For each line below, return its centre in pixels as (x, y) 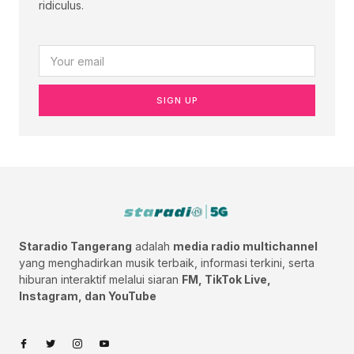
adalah (153, 247)
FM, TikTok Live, (226, 280)
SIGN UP (177, 100)
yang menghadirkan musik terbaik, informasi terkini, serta (167, 263)
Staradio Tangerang (75, 247)
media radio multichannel (245, 247)
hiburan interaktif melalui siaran (100, 280)
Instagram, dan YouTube (88, 296)
